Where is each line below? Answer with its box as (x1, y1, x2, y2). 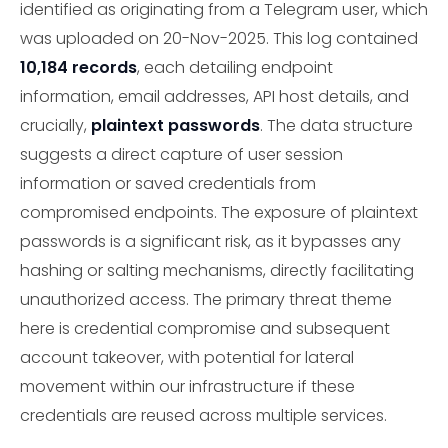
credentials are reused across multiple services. (20, 403, 387, 427)
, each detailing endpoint (137, 55, 333, 79)
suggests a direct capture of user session (20, 142, 343, 166)
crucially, (20, 113, 91, 137)
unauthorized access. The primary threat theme (20, 287, 392, 311)
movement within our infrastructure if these (20, 374, 355, 398)
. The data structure (260, 113, 413, 137)
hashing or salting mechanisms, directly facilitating (20, 258, 414, 282)
